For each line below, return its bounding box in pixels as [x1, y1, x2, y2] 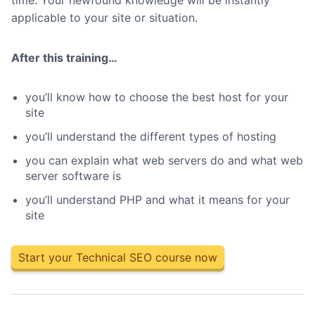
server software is [25, 169, 121, 184]
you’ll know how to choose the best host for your [25, 90, 288, 105]
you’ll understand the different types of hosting [25, 129, 276, 144]
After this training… [11, 51, 117, 65]
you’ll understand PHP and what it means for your [25, 193, 290, 207]
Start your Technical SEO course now [18, 250, 217, 265]
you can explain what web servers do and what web [25, 153, 303, 168]
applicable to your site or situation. [11, 11, 198, 25]
